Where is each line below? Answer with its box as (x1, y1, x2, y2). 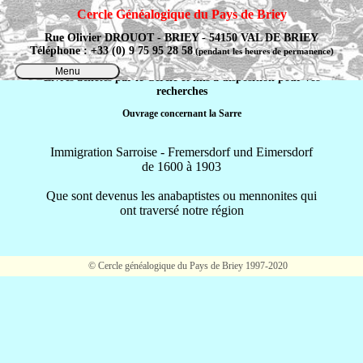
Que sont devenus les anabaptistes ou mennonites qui (46, 188, 317, 203)
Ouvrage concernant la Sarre (122, 107, 241, 119)
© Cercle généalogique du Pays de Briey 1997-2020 (75, 259, 288, 271)
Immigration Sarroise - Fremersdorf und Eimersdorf (50, 144, 313, 159)
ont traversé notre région (119, 203, 244, 217)
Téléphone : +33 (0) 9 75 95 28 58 (29, 44, 193, 58)
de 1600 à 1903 (142, 159, 221, 173)
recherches (156, 83, 207, 97)
